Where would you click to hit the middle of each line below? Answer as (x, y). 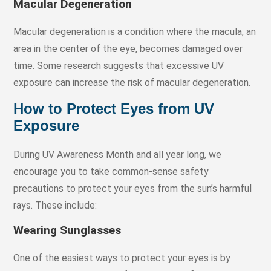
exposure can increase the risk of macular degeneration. (133, 82)
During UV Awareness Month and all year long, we (118, 154)
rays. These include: (55, 205)
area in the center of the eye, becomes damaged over (128, 48)
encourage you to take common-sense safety (111, 171)
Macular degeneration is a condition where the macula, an (135, 31)
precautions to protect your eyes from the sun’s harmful (133, 188)
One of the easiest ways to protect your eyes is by (122, 258)
